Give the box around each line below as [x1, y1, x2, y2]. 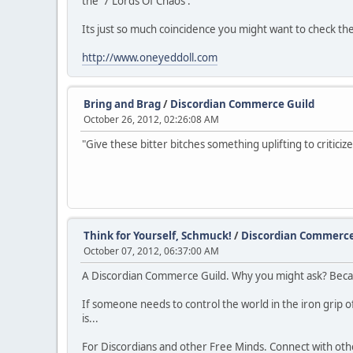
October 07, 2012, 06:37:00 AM [84, 244, 219, 258]
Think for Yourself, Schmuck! [84, 229, 232, 243]
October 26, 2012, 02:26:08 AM [84, 113, 219, 126]
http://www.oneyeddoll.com [82, 50, 217, 65]
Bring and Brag [84, 97, 161, 111]
